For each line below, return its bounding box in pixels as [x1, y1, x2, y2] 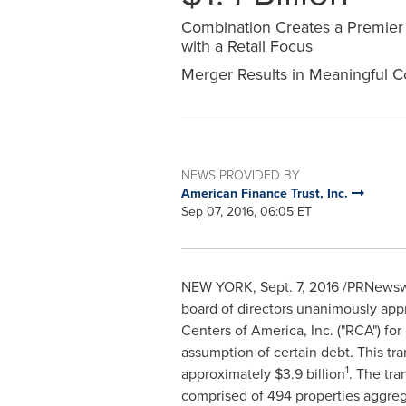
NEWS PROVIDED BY [180, 166, 300, 185]
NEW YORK [180, 276, 253, 297]
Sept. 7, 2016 [259, 276, 339, 297]
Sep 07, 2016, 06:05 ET [180, 202, 312, 221]
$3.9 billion [274, 363, 345, 384]
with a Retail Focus [180, 34, 313, 58]
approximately [180, 363, 275, 384]
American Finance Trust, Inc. [180, 184, 352, 203]
